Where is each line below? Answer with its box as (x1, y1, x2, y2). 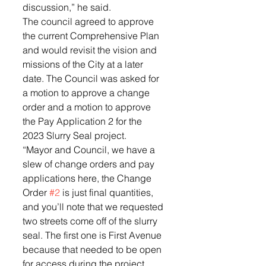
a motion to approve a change (23, 87, 152, 99)
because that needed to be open (23, 243, 164, 255)
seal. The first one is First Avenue (23, 229, 164, 241)
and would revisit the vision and (23, 44, 159, 56)
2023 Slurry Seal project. (23, 129, 129, 141)
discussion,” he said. (23, 1, 113, 13)
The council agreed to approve (23, 15, 156, 27)
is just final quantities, (60, 186, 156, 198)
